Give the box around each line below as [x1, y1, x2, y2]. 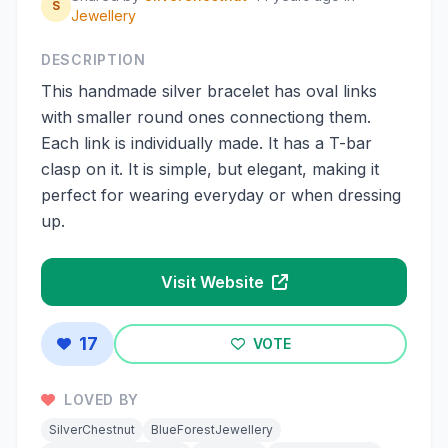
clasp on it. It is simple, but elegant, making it [41, 159, 379, 179]
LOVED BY [59, 391, 140, 408]
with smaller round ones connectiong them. [41, 107, 371, 127]
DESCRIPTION [41, 51, 146, 68]
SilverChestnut [49, 422, 135, 437]
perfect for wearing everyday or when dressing [41, 185, 401, 205]
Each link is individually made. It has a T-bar [41, 133, 372, 153]
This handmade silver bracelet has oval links [41, 81, 377, 101]
